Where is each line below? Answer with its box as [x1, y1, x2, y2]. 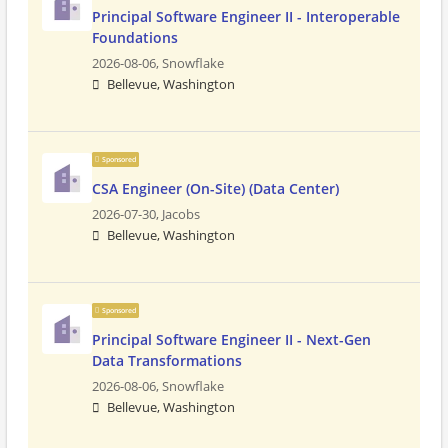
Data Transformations [92, 351, 242, 370]
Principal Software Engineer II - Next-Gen [92, 330, 371, 349]
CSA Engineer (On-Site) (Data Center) [92, 179, 339, 198]
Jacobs [162, 206, 200, 223]
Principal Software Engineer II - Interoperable [92, 7, 400, 26]
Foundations [92, 28, 178, 47]
